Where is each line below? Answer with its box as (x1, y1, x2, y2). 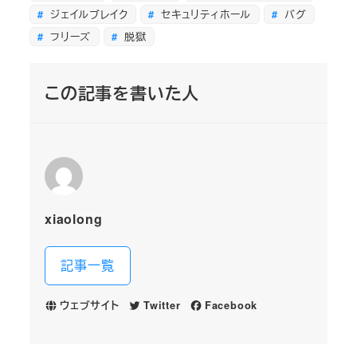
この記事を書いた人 (44, 80, 200, 104)
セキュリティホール (157, 6, 252, 22)
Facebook (204, 298, 258, 313)
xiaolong (44, 210, 103, 229)
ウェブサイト (59, 298, 120, 313)
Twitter (143, 298, 181, 313)
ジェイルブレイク (46, 6, 128, 22)
